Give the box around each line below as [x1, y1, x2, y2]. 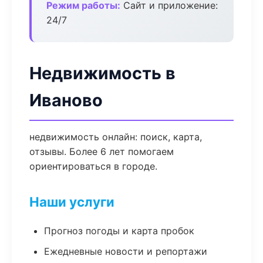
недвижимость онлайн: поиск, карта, [29, 131, 202, 143]
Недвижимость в [29, 63, 176, 83]
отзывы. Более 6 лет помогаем [29, 146, 174, 157]
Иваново [29, 90, 103, 110]
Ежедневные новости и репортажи [44, 245, 207, 257]
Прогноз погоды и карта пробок [44, 225, 194, 237]
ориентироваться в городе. [29, 160, 157, 172]
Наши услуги [29, 194, 114, 210]
